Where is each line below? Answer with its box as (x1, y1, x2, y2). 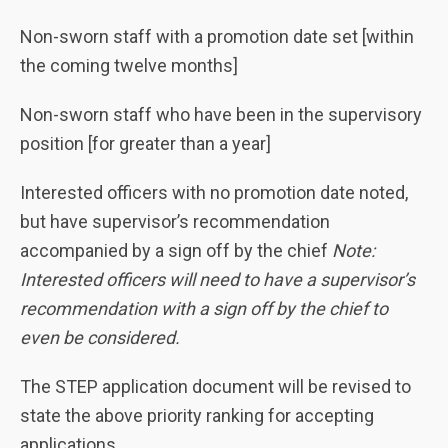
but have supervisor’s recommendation (20, 210, 330, 232)
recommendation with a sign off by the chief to (20, 297, 388, 319)
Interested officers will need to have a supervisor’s (20, 268, 415, 290)
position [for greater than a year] (20, 132, 271, 154)
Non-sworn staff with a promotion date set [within (20, 25, 414, 47)
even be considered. (20, 326, 180, 348)
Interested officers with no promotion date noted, (20, 181, 408, 203)
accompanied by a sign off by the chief (20, 239, 332, 261)
